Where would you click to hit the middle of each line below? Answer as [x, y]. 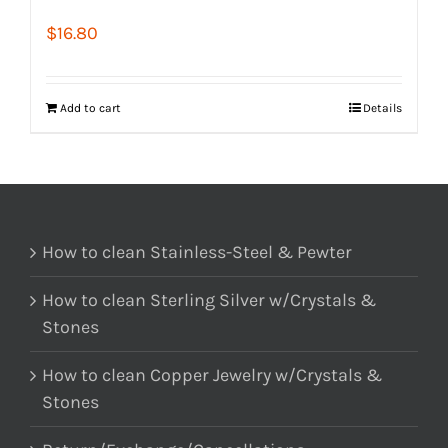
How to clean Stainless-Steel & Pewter [197, 251]
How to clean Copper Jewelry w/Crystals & [212, 374]
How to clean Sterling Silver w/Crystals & [209, 299]
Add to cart [90, 107]
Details [382, 107]
